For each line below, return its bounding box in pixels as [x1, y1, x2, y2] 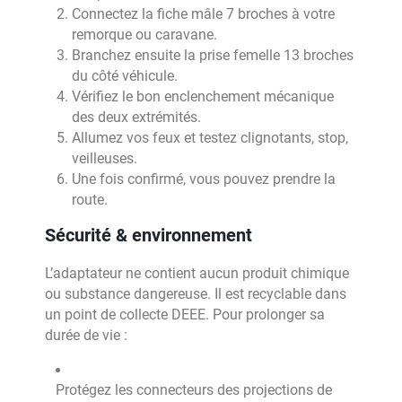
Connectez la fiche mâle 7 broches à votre [72, 5, 335, 22]
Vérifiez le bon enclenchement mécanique [72, 88, 334, 105]
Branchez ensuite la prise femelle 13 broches [72, 47, 354, 64]
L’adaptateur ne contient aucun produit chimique [45, 265, 349, 282]
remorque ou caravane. [72, 26, 217, 43]
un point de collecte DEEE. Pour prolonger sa [45, 306, 325, 323]
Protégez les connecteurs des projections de [56, 381, 332, 398]
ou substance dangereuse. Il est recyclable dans [45, 285, 346, 302]
